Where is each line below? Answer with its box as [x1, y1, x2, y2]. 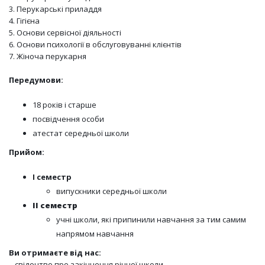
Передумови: [9, 74, 63, 85]
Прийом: [9, 146, 44, 157]
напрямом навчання [56, 228, 134, 239]
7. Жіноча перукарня [9, 50, 86, 62]
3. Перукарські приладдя [9, 3, 102, 14]
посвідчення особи [33, 113, 104, 124]
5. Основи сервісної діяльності [9, 27, 121, 38]
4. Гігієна [9, 15, 40, 26]
